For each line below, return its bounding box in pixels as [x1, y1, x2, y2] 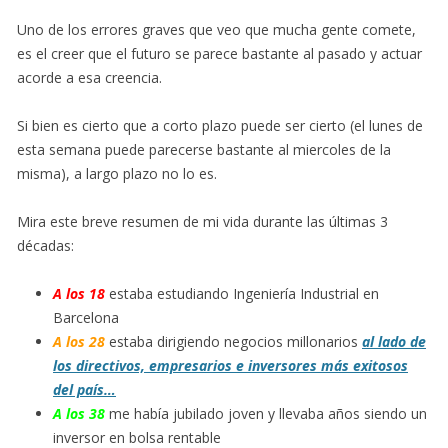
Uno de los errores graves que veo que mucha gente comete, [17, 20, 416, 39]
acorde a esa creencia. [17, 68, 162, 87]
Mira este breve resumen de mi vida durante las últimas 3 [17, 212, 388, 231]
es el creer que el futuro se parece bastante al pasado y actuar [17, 44, 422, 63]
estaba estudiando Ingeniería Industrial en [105, 284, 379, 303]
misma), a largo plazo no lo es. [17, 164, 217, 183]
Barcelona [53, 308, 119, 327]
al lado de [362, 332, 426, 351]
